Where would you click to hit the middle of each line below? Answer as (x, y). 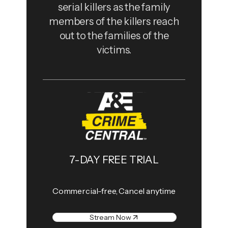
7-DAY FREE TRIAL (114, 160)
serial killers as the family (114, 7)
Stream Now (110, 217)
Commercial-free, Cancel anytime (114, 191)
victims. (114, 50)
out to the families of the (114, 36)
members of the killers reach (114, 22)
